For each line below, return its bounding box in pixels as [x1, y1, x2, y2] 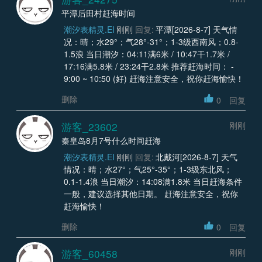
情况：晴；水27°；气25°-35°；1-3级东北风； [63, 163, 232, 175]
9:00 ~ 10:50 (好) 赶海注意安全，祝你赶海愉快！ [63, 73, 244, 85]
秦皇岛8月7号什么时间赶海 [61, 134, 161, 146]
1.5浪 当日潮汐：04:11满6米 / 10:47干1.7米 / [63, 48, 230, 60]
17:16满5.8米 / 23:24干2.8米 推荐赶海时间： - [63, 60, 234, 73]
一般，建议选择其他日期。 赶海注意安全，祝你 [63, 187, 238, 199]
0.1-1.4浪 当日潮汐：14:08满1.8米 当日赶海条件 [63, 175, 242, 187]
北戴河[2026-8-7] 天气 [156, 150, 237, 163]
